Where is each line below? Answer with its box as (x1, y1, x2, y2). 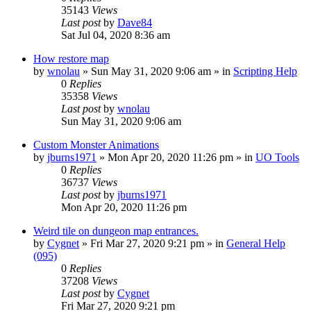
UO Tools (255, 151, 299, 164)
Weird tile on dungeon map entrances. (33, 225, 199, 237)
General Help (226, 237, 285, 250)
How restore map (33, 53, 109, 65)
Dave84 (117, 17, 152, 29)
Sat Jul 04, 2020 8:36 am (61, 29, 170, 42)
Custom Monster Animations (33, 139, 159, 151)
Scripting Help (233, 65, 297, 78)
